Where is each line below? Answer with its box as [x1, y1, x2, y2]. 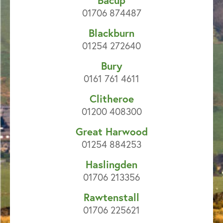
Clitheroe [89, 92, 134, 106]
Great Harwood [75, 124, 148, 139]
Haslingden [86, 157, 137, 172]
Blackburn [89, 26, 134, 40]
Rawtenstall [84, 190, 139, 205]
